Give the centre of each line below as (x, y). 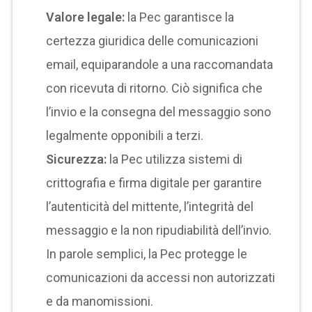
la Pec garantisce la (181, 17)
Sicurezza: (77, 159)
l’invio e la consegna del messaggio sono (159, 111)
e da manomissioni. (100, 301)
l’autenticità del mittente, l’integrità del (150, 206)
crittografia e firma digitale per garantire (154, 182)
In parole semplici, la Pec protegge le (147, 253)
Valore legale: (87, 17)
